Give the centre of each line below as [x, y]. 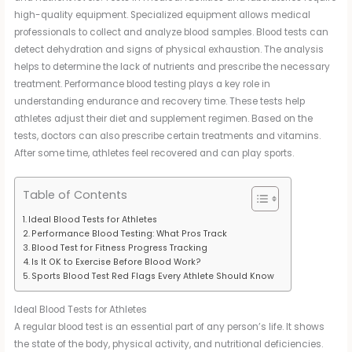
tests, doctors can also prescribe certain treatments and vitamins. [168, 136]
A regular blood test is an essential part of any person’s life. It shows [170, 327]
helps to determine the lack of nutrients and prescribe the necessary [172, 67]
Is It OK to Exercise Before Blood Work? [117, 262]
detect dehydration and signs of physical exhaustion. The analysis [169, 50]
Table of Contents [75, 195]
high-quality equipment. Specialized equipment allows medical [163, 15]
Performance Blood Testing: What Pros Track [130, 234]
